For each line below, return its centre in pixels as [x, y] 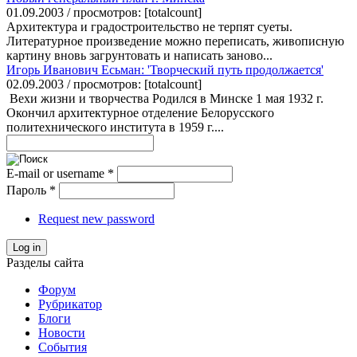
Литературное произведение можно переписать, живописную [175, 41]
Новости [62, 332]
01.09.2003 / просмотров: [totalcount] [104, 12]
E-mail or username [57, 173]
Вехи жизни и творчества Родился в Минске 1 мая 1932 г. [165, 98]
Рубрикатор [70, 304]
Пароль [28, 190]
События [63, 347]
